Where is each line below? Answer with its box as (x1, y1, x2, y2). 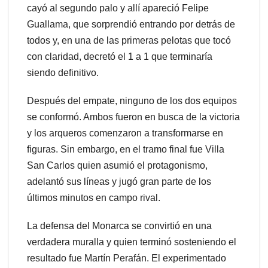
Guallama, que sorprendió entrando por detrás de (27, 19, 235, 30)
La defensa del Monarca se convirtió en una (27, 221, 212, 232)
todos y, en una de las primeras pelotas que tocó (27, 35, 231, 46)
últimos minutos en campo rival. (27, 193, 160, 203)
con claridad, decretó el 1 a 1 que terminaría (27, 51, 212, 62)
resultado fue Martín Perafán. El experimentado (27, 253, 226, 264)
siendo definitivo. (27, 68, 99, 78)
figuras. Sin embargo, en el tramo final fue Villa (27, 144, 224, 155)
